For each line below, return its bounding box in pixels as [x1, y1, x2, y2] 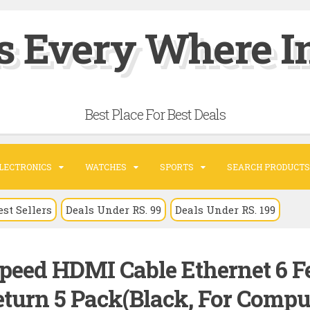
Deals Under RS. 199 [174, 203, 275, 217]
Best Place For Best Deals [84, 105, 226, 123]
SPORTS [160, 161, 194, 172]
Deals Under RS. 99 [65, 203, 161, 217]
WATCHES [85, 161, 127, 172]
